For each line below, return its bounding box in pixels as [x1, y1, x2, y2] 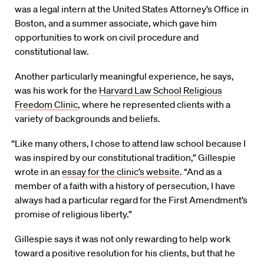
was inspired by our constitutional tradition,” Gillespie [15, 151, 236, 163]
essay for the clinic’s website [62, 165, 180, 177]
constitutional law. [15, 45, 89, 57]
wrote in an [15, 165, 62, 177]
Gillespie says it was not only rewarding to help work [15, 232, 231, 245]
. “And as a [180, 165, 222, 177]
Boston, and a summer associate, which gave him [15, 16, 217, 29]
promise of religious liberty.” [15, 207, 132, 220]
